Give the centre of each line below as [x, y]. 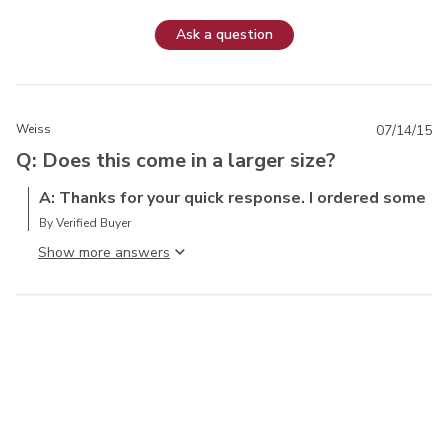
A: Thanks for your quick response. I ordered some [232, 197]
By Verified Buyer [85, 222]
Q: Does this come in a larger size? [176, 160]
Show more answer [100, 252]
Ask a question [224, 35]
